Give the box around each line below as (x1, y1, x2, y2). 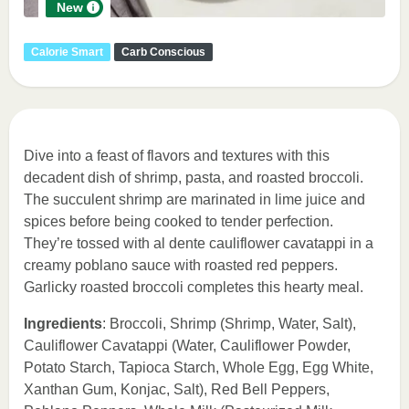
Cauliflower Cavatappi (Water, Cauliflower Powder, (24, 338, 351, 353)
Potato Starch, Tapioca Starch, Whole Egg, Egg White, (24, 360, 373, 375)
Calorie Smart (31, 46, 103, 58)
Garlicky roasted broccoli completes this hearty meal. (24, 279, 363, 295)
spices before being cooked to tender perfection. (24, 214, 333, 229)
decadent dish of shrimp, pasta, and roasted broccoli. (24, 170, 363, 185)
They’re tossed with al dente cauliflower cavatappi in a (24, 236, 373, 251)
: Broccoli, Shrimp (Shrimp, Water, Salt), (102, 316, 356, 331)
